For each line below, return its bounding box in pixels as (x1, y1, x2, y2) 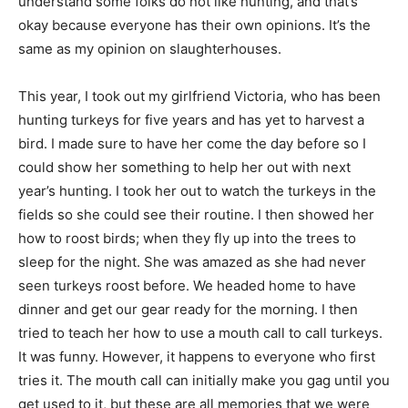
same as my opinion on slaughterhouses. (18, 40, 281, 57)
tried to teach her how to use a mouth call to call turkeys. (18, 324, 382, 342)
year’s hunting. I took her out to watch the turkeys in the (18, 182, 376, 199)
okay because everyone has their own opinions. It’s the (18, 16, 371, 34)
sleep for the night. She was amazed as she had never (18, 253, 366, 270)
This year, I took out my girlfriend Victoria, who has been (18, 87, 381, 105)
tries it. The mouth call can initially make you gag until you (18, 372, 390, 389)
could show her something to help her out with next (18, 158, 351, 176)
